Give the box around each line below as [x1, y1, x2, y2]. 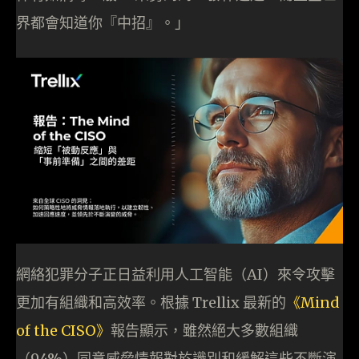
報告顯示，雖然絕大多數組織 [111, 321, 298, 340]
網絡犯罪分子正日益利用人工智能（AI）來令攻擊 [16, 264, 335, 284]
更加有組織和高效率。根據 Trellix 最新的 [16, 292, 286, 312]
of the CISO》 [16, 321, 111, 340]
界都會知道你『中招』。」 [16, 14, 189, 33]
